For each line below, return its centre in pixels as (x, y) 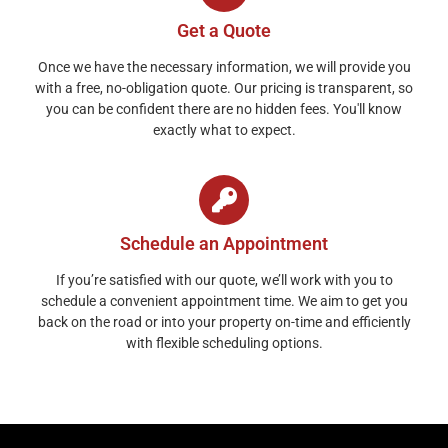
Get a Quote (224, 30)
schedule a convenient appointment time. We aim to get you (224, 300)
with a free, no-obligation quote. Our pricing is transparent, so (224, 87)
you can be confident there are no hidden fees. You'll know (224, 108)
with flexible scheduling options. (224, 342)
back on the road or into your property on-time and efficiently (224, 321)
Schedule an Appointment (224, 243)
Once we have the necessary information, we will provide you (224, 66)
